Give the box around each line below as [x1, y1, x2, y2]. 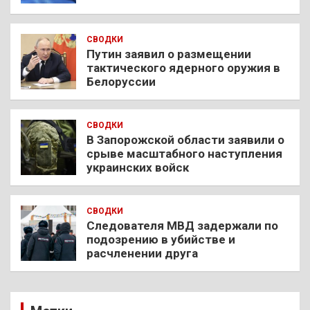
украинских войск [86, 160, 189, 174]
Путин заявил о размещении [86, 46, 251, 61]
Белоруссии [86, 74, 156, 89]
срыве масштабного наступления [86, 146, 282, 161]
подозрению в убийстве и [86, 232, 235, 246]
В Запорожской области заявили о [86, 132, 284, 147]
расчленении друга [86, 246, 198, 260]
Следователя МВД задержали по [86, 218, 278, 232]
